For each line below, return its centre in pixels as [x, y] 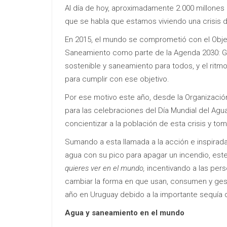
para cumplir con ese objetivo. [117, 79]
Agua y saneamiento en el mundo [125, 213]
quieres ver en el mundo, [105, 168]
